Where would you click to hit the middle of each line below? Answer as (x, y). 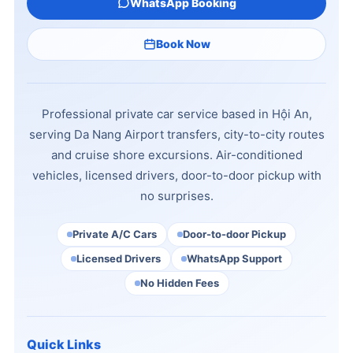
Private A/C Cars (115, 234)
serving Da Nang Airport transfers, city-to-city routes (176, 134)
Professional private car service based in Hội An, (176, 114)
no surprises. (176, 196)
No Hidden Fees (179, 283)
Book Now (183, 44)
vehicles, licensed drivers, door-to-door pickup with (176, 175)
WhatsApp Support (234, 258)
